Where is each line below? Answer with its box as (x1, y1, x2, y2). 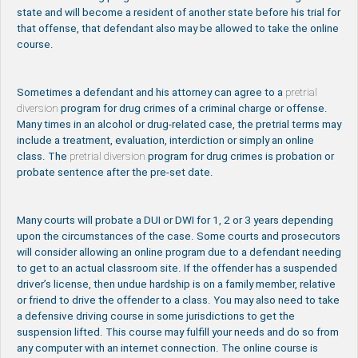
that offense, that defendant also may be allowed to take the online (17, 22, 339, 34)
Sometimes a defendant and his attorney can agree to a (17, 86, 285, 98)
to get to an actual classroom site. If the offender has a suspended (17, 261, 337, 274)
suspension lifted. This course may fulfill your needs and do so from (17, 325, 339, 338)
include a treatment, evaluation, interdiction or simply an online (17, 133, 314, 146)
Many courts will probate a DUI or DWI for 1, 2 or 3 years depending (17, 213, 333, 226)
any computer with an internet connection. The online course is (17, 341, 318, 354)
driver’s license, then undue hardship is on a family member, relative (17, 277, 336, 290)
